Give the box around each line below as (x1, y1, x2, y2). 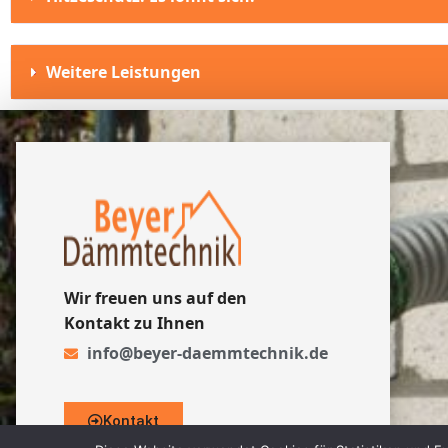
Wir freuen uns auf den (64, 287, 247, 309)
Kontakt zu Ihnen (64, 312, 205, 334)
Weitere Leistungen (46, 61, 201, 83)
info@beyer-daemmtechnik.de (86, 342, 328, 364)
